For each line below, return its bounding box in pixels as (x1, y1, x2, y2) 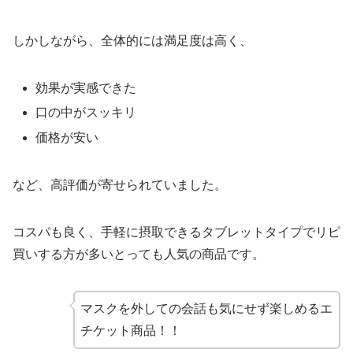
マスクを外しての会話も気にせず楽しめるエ (80, 301, 333, 315)
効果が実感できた (35, 81, 137, 95)
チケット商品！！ (80, 323, 181, 337)
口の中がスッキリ (35, 106, 137, 120)
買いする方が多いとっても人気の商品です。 (13, 247, 265, 261)
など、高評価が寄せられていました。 (13, 177, 227, 191)
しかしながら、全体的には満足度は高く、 (13, 34, 252, 48)
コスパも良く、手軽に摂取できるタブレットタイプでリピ (13, 225, 340, 239)
